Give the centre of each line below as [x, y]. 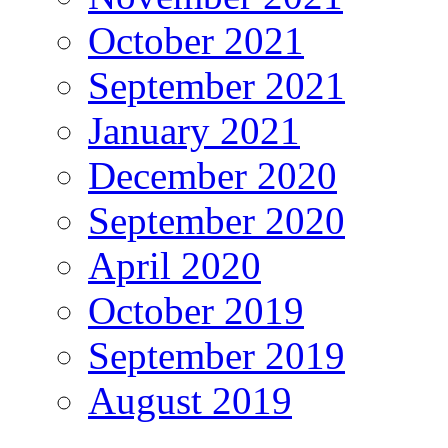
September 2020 [216, 221]
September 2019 [216, 356]
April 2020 [174, 266]
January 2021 [194, 131]
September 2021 [216, 86]
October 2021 [196, 41]
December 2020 [212, 176]
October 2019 [196, 311]
